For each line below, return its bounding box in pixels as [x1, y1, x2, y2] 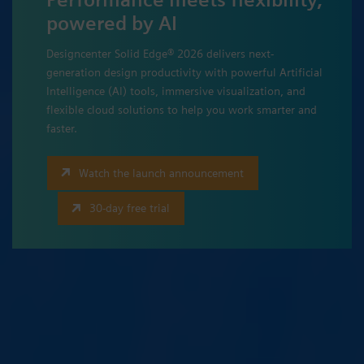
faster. [46, 122, 77, 136]
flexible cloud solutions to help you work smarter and [46, 103, 317, 117]
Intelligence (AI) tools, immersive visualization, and [46, 84, 305, 98]
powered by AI [46, 11, 177, 36]
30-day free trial [89, 201, 171, 215]
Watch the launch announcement [79, 166, 245, 180]
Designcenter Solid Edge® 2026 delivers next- [46, 47, 274, 61]
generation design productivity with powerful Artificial [46, 66, 323, 80]
